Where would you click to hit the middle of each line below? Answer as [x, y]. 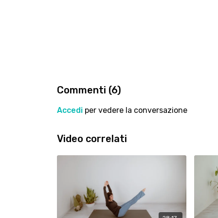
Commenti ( [84, 90]
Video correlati [92, 139]
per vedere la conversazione [135, 110]
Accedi [70, 110]
